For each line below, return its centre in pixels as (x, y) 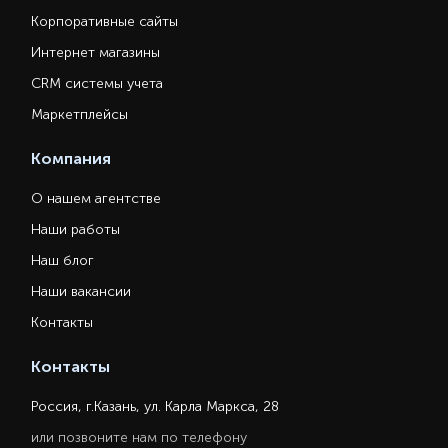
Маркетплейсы (80, 114)
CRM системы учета (97, 83)
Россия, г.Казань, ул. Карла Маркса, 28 (155, 406)
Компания (71, 158)
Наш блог (63, 260)
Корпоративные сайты (105, 21)
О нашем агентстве (96, 198)
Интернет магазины (96, 52)
